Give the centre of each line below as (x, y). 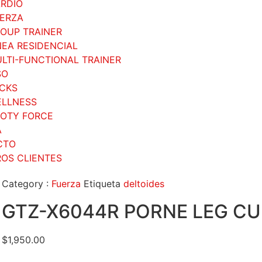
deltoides (144, 184)
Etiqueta (102, 184)
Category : (27, 184)
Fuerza (66, 184)
